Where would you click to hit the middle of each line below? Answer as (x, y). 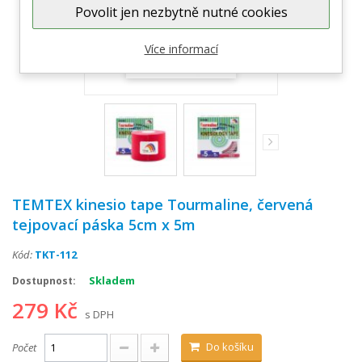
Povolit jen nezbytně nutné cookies (181, 12)
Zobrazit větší (172, 61)
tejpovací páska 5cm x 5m (104, 225)
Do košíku (230, 347)
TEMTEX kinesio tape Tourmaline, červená (163, 204)
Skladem (112, 280)
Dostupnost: (44, 281)
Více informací (181, 49)
